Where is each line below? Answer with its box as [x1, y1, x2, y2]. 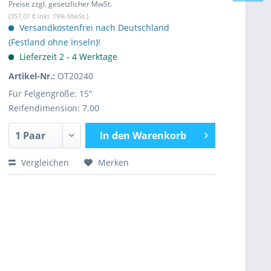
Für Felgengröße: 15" [8, 88, 93, 99]
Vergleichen [19, 157, 69, 168]
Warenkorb [132, 129, 186, 142]
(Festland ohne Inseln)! [8, 36, 100, 48]
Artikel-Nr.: [8, 70, 57, 82]
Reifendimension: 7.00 [8, 102, 99, 114]
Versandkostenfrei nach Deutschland [17, 22, 169, 33]
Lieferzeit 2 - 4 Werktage [17, 51, 117, 62]
